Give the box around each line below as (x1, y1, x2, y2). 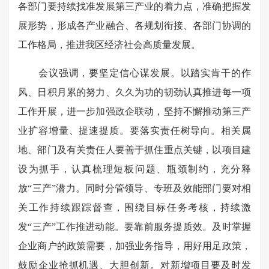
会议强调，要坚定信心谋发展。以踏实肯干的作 (18, 67, 251, 78)
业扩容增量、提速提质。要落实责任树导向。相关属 (18, 125, 251, 136)
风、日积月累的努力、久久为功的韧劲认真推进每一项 (18, 86, 251, 97)
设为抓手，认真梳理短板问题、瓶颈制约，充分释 (18, 163, 251, 174)
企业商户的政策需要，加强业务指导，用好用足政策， (18, 240, 251, 251)
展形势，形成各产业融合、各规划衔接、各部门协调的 (18, 20, 251, 31)
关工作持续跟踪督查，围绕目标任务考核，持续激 (18, 202, 251, 213)
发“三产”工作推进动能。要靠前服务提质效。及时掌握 (18, 221, 251, 232)
